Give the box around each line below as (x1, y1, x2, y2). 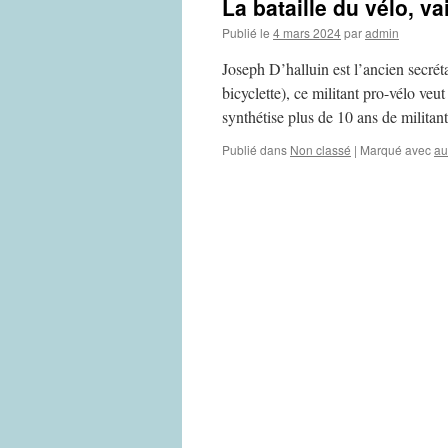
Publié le (222, 24, 270, 41)
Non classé (290, 141, 351, 158)
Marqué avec (360, 141, 431, 158)
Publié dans (222, 141, 287, 158)
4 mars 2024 (273, 24, 341, 41)
